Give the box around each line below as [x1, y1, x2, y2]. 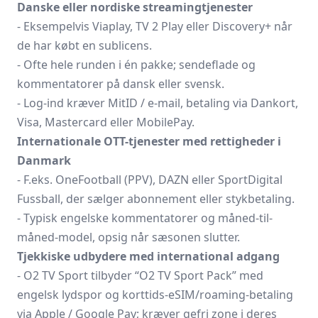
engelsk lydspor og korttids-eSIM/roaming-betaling [17, 287, 293, 302]
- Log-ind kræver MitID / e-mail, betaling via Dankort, [17, 95, 298, 111]
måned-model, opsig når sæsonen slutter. [17, 229, 240, 245]
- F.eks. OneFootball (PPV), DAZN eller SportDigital [17, 172, 283, 187]
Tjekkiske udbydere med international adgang [17, 248, 280, 264]
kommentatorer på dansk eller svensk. [17, 76, 224, 92]
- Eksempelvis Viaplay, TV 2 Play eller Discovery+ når [17, 18, 292, 34]
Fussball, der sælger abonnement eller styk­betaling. [17, 191, 295, 207]
